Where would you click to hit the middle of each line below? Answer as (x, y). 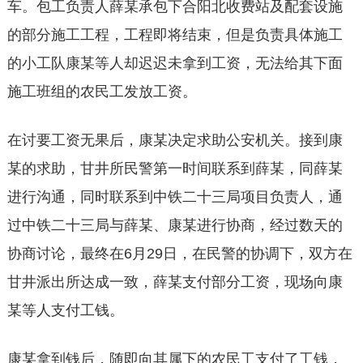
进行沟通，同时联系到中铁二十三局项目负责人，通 (175, 196)
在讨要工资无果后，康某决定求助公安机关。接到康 (175, 140)
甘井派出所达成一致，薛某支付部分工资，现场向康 (175, 282)
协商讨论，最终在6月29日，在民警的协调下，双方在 (179, 253)
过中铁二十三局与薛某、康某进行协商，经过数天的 (175, 225)
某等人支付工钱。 (65, 310)
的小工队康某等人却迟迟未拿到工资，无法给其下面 (175, 63)
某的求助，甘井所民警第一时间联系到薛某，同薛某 (175, 168)
